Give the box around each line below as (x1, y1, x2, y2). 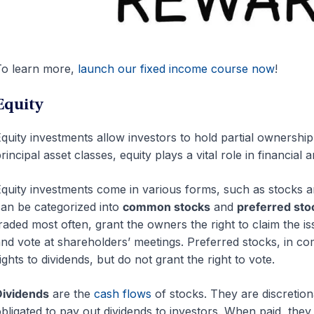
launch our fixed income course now (77, 61, 275, 76)
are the (48, 286, 94, 301)
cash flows (93, 286, 151, 301)
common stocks (122, 199, 210, 214)
